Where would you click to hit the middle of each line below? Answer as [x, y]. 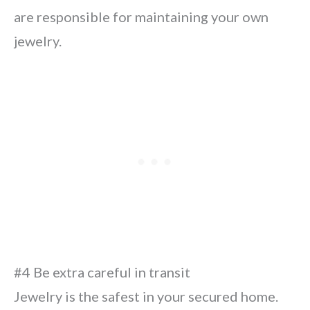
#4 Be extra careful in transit [102, 272]
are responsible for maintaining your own [141, 17]
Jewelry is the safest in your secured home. [146, 296]
